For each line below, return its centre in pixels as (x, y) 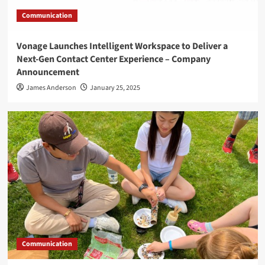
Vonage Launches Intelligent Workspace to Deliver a (122, 46)
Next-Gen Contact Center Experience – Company (113, 59)
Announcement (48, 72)
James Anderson (51, 88)
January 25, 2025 (115, 88)
